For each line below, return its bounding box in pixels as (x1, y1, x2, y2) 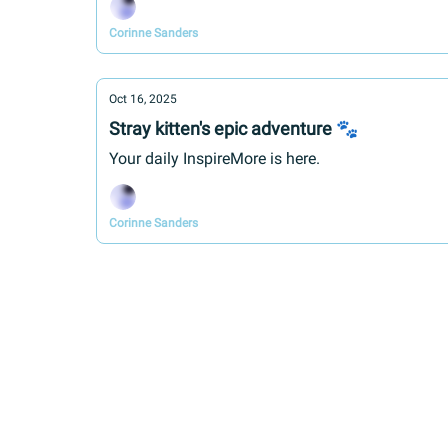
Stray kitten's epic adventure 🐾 (109, 118, 358, 139)
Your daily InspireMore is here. (109, 149, 320, 168)
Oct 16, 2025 (109, 92, 177, 106)
